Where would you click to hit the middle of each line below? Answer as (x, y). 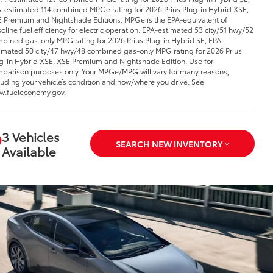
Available (29, 151)
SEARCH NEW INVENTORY (169, 144)
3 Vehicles (30, 136)
